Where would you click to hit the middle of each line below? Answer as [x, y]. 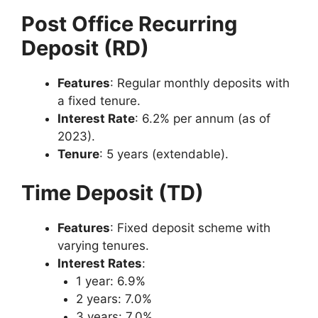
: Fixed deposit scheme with [190, 228]
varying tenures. [103, 246]
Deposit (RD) [85, 48]
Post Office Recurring [129, 23]
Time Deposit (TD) [113, 193]
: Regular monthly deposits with [200, 83]
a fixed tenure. [99, 100]
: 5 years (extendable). [164, 154]
